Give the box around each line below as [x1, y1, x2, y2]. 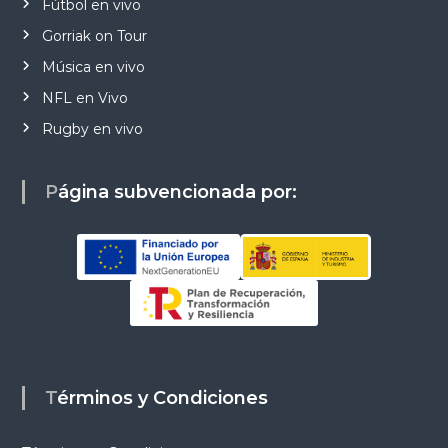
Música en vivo [41, 57, 145, 76]
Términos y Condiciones [56, 386, 268, 409]
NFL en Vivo [41, 88, 128, 107]
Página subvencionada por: [57, 180, 297, 203]
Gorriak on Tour [41, 26, 147, 45]
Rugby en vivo [41, 119, 143, 138]
